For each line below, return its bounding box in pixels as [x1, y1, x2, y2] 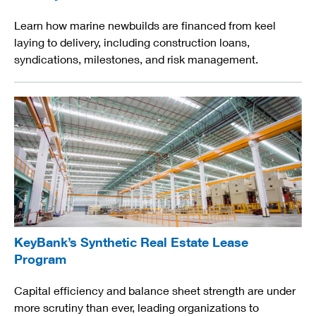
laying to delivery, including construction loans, [14, 35, 250, 49]
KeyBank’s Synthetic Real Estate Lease [14, 234, 248, 250]
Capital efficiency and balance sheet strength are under [14, 284, 296, 298]
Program [14, 251, 66, 267]
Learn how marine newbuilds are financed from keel [14, 18, 276, 32]
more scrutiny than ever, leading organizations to [14, 300, 259, 315]
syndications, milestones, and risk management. [14, 52, 258, 66]
